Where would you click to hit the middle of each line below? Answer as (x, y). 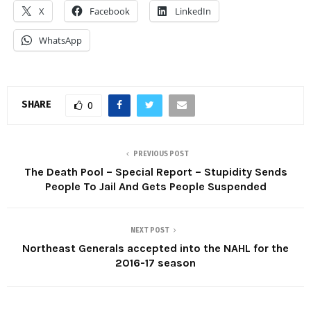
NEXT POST (150, 230)
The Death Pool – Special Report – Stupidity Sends (155, 171)
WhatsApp (60, 40)
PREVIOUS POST (161, 154)
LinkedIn (193, 11)
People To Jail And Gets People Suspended (155, 186)
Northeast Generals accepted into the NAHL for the (155, 248)
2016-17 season (155, 262)
